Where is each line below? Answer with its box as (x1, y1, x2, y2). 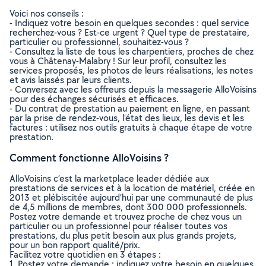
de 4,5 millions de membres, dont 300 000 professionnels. (9, 201, 247, 213)
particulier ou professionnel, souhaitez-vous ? (9, 36, 189, 48)
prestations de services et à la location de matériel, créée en (9, 182, 255, 194)
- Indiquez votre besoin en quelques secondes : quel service (9, 17, 249, 29)
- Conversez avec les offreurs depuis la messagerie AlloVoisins (9, 83, 256, 96)
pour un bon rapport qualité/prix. (9, 239, 140, 251)
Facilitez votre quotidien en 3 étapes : (9, 248, 161, 261)
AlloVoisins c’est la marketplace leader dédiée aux (9, 172, 209, 185)
